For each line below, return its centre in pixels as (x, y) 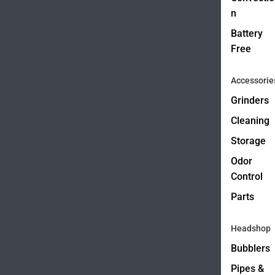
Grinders (250, 100)
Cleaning (250, 120)
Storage (248, 141)
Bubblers (250, 248)
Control (247, 176)
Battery (247, 33)
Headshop (251, 228)
